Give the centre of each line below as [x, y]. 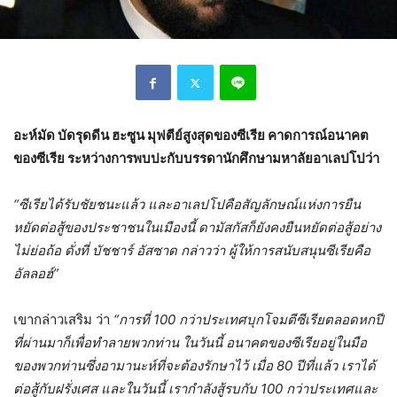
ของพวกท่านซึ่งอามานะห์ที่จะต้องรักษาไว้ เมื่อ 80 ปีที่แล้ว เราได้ [195, 366]
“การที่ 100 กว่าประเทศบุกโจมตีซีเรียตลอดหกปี [249, 320]
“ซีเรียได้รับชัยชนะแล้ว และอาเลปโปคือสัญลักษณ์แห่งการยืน [187, 205]
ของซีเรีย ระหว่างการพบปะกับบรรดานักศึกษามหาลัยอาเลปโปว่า [196, 159]
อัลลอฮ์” [36, 274]
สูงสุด [198, 136]
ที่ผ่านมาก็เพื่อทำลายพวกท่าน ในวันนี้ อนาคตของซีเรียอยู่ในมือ [190, 343]
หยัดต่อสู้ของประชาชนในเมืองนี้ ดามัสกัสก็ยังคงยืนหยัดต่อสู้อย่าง [197, 228]
